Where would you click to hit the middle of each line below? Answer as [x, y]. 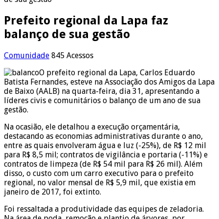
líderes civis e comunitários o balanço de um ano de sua [102, 100]
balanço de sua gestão [67, 34]
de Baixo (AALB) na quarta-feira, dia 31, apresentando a [102, 91]
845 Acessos [72, 55]
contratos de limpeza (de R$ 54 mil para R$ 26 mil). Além [103, 164]
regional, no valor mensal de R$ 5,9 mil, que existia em [100, 182]
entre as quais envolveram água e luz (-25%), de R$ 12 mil [105, 145]
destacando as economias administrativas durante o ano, [103, 136]
